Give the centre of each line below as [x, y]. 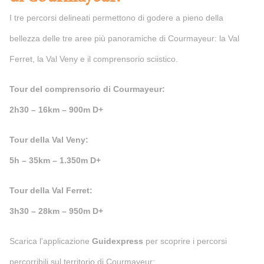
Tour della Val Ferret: [51, 190]
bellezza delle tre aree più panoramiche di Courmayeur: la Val [124, 38]
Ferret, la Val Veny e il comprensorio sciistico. [94, 59]
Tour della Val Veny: [49, 140]
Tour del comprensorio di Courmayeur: [87, 89]
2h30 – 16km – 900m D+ [56, 110]
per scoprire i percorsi [185, 241]
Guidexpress [118, 241]
